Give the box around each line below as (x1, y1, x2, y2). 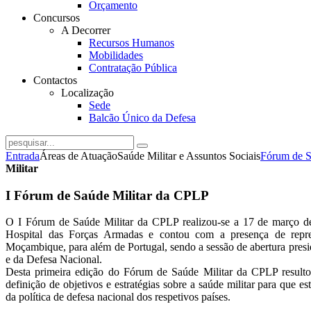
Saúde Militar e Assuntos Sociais (117, 150, 260, 162)
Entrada (6, 150, 40, 162)
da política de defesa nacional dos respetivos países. (6, 291, 230, 303)
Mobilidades (89, 49, 143, 61)
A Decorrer (61, 24, 110, 36)
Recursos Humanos (89, 37, 174, 49)
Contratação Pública (89, 62, 177, 74)
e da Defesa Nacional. (6, 253, 102, 266)
